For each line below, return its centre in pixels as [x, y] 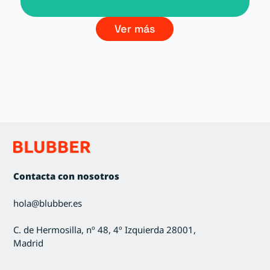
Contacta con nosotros [67, 176]
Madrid [29, 243]
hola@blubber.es [48, 203]
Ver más [135, 28]
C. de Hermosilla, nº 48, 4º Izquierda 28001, [105, 230]
